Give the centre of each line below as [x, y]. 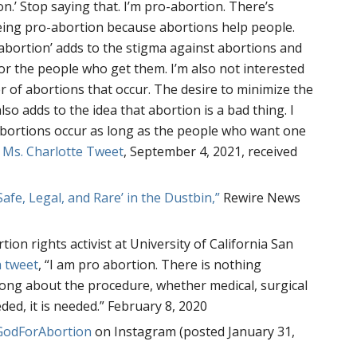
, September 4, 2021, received [211, 151]
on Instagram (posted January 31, [194, 331]
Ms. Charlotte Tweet [63, 151]
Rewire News [261, 197]
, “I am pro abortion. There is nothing [150, 264]
